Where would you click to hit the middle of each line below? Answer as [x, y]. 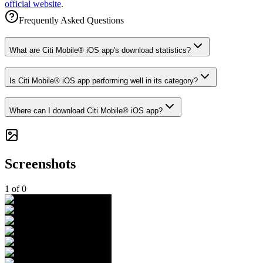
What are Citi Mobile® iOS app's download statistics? [100, 50]
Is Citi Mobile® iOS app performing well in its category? [104, 80]
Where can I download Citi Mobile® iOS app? [86, 111]
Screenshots [40, 164]
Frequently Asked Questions [71, 21]
